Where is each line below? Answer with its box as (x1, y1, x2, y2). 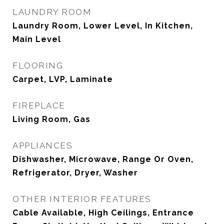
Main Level (12, 34, 61, 44)
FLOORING (12, 60, 63, 70)
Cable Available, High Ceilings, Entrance (12, 208, 194, 217)
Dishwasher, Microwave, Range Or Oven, (12, 154, 193, 164)
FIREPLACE (12, 100, 65, 110)
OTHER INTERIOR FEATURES (12, 194, 151, 204)
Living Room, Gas (12, 114, 90, 124)
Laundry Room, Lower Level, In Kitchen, (12, 21, 193, 30)
